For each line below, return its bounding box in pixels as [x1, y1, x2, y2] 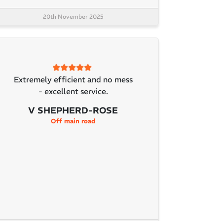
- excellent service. [38, 86, 108, 97]
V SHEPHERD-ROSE [28, 105, 118, 116]
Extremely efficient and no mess [13, 74, 133, 85]
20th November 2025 [42, 12, 104, 20]
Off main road [51, 117, 95, 126]
